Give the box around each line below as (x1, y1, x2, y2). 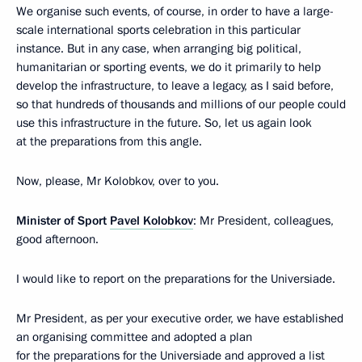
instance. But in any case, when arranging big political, (16, 40, 301, 57)
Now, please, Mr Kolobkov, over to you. (16, 172, 219, 189)
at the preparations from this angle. (16, 133, 202, 149)
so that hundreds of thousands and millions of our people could (16, 95, 346, 112)
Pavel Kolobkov (110, 212, 193, 229)
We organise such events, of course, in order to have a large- (16, 2, 334, 19)
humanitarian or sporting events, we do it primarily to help (16, 58, 321, 75)
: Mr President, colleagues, (193, 212, 334, 229)
